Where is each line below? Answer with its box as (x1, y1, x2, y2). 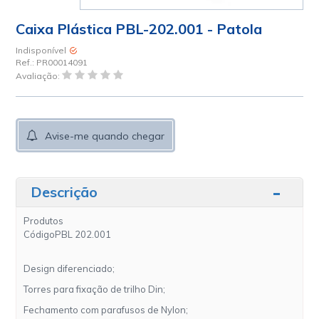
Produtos (23, 215, 64, 227)
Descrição (31, 183, 98, 202)
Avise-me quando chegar (45, 130, 165, 143)
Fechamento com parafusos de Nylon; (23, 304, 189, 316)
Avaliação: (16, 70, 63, 82)
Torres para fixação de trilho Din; (23, 283, 166, 296)
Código (23, 229, 56, 241)
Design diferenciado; (23, 263, 115, 275)
